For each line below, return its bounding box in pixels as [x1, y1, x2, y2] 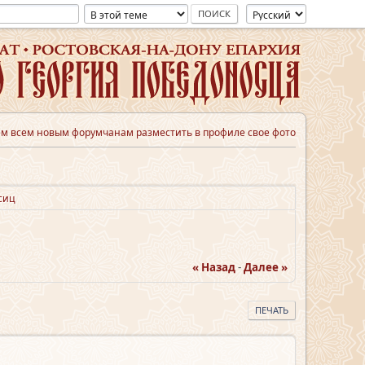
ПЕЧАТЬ [255, 303, 288, 316]
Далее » [244, 259, 288, 275]
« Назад [192, 259, 235, 275]
